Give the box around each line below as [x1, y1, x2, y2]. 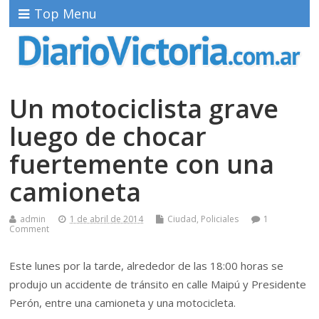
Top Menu [34, 5, 98, 22]
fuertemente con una [9, 146, 275, 182]
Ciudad [167, 212, 197, 225]
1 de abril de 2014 [70, 212, 144, 225]
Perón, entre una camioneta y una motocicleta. [9, 295, 236, 310]
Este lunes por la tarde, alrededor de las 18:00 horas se [9, 258, 284, 273]
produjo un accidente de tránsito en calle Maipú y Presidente [9, 276, 307, 291]
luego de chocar [9, 118, 207, 154]
